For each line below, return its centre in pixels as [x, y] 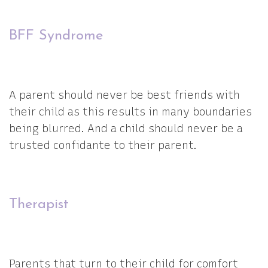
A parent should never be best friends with [124, 95]
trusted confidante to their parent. [103, 145]
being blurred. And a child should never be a [126, 129]
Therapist [39, 205]
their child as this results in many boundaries [130, 112]
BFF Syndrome [56, 36]
